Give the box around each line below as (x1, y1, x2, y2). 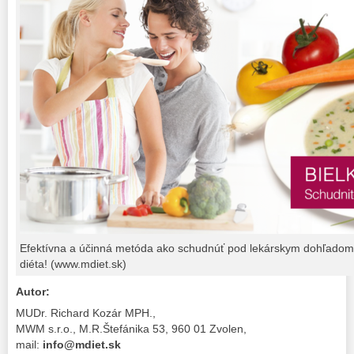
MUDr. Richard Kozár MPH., (16, 306, 156, 319)
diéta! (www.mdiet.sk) (20, 257, 126, 270)
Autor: (16, 284, 50, 298)
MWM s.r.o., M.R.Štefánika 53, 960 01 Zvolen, (16, 322, 247, 335)
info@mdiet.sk (43, 337, 121, 351)
